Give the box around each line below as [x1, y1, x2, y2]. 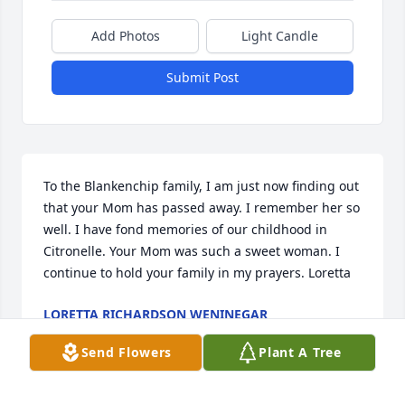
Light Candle [241, 27, 318, 45]
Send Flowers [80, 344, 173, 361]
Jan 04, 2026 [43, 324, 117, 342]
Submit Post [166, 69, 239, 87]
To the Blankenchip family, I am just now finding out [43, 177, 359, 195]
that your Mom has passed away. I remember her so [43, 199, 360, 217]
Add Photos [90, 27, 160, 45]
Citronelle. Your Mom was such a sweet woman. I [43, 242, 340, 260]
